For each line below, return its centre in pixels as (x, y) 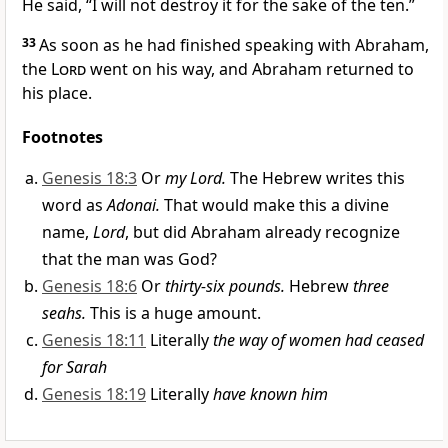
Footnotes (62, 137)
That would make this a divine (274, 205)
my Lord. (195, 178)
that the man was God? (129, 259)
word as (74, 205)
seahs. (64, 313)
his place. (57, 93)
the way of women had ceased (318, 340)
